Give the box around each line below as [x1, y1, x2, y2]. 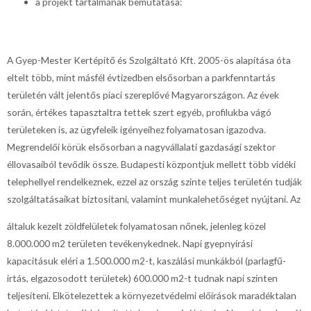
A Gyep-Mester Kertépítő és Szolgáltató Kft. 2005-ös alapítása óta [7, 54, 291, 67]
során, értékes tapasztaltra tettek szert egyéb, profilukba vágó [7, 106, 271, 119]
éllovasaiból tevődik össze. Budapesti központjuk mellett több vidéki [7, 158, 296, 171]
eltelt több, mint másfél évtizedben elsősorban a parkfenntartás [7, 72, 276, 84]
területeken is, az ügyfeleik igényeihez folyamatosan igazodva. [7, 124, 266, 136]
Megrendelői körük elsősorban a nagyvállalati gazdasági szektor [7, 141, 276, 153]
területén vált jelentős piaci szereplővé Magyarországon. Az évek [7, 89, 279, 101]
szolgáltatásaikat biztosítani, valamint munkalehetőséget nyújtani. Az [7, 193, 301, 205]
